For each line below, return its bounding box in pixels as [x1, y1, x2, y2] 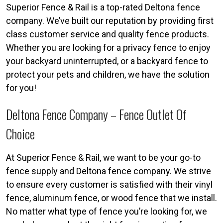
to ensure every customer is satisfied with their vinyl [6, 179, 213, 190]
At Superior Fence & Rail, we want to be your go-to [6, 152, 201, 163]
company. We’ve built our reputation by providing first [6, 15, 214, 26]
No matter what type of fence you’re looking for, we [6, 206, 207, 217]
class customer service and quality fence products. [6, 28, 209, 39]
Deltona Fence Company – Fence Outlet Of [6, 104, 187, 124]
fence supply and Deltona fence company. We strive [6, 165, 211, 176]
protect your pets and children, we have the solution [6, 69, 210, 80]
